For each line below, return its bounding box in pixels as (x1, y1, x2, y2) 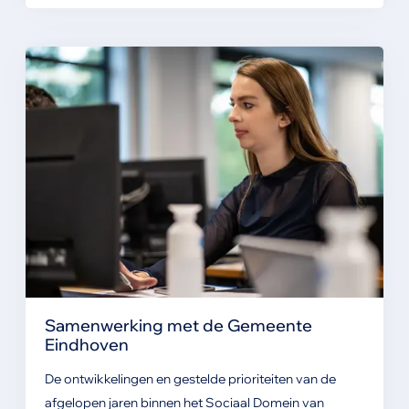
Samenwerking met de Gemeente (44, 315, 312, 336)
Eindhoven (44, 334, 129, 355)
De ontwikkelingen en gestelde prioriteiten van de (44, 371, 336, 388)
